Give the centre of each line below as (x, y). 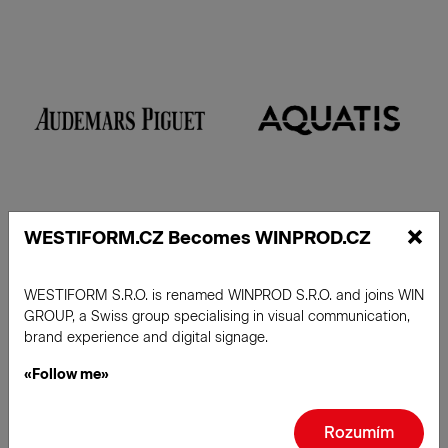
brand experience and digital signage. (146, 338)
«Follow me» (66, 375)
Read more (113, 313)
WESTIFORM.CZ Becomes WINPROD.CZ (197, 237)
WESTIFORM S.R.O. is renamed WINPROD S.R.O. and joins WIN (224, 296)
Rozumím (359, 433)
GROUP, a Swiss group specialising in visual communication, (217, 317)
